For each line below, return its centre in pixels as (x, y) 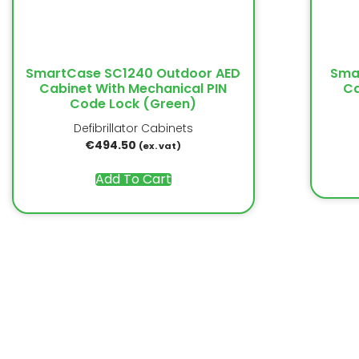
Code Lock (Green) (133, 103)
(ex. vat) (160, 145)
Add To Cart (133, 179)
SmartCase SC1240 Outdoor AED (133, 73)
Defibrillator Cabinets (133, 128)
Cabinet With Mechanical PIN (133, 88)
